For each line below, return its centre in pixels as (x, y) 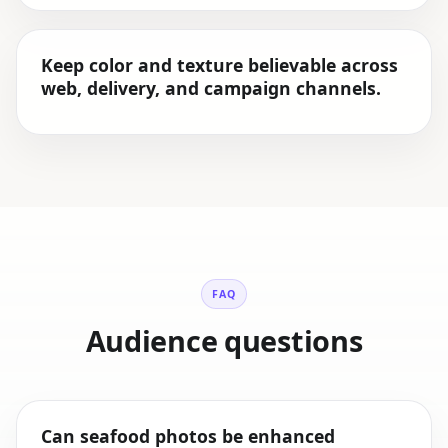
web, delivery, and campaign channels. (211, 88)
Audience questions (224, 341)
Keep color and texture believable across (219, 65)
